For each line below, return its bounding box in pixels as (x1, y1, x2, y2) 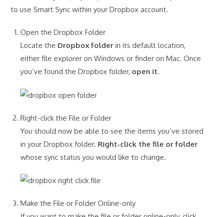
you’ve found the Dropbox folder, (20, 67, 132, 77)
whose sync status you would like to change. (20, 152, 167, 162)
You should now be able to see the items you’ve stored (20, 126, 204, 136)
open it (132, 67, 158, 77)
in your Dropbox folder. (20, 139, 98, 149)
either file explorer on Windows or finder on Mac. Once (20, 54, 201, 63)
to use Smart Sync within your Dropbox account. (11, 5, 169, 15)
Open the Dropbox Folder (20, 28, 106, 37)
